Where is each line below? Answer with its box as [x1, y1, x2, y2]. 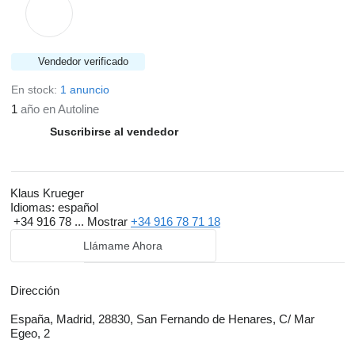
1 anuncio [60, 83, 109, 96]
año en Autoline [17, 102, 99, 116]
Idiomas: [10, 200, 55, 214]
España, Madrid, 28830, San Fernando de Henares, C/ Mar [10, 312, 315, 326]
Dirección [10, 284, 59, 297]
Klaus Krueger [10, 186, 84, 200]
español [55, 200, 98, 214]
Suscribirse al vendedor [50, 125, 178, 138]
